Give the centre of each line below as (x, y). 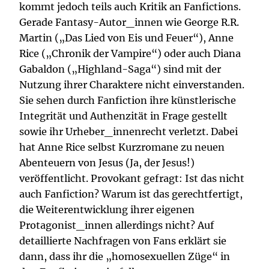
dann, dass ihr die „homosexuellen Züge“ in (125, 257)
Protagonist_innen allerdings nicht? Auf (117, 225)
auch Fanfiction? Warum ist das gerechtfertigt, (131, 194)
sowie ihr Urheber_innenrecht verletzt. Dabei (128, 132)
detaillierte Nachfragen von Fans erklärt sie (123, 241)
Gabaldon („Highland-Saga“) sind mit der (120, 69)
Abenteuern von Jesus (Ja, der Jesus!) (107, 163)
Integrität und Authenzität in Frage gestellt (123, 116)
